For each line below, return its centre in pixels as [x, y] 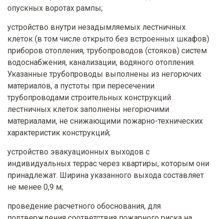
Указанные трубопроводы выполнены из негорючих [104, 74]
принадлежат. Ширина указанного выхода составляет [106, 175]
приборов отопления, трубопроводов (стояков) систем [107, 50]
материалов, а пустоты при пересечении [81, 86]
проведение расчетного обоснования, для [84, 206]
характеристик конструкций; [59, 132]
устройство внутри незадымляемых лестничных [97, 27]
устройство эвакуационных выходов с [78, 152]
